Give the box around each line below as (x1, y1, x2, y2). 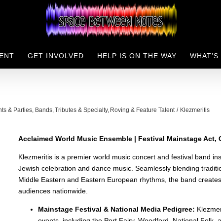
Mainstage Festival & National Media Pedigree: (37, 205, 195, 213)
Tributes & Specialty (54, 107, 108, 113)
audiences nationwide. (18, 187, 88, 195)
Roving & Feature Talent (110, 107, 175, 113)
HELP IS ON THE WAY (97, 52, 177, 60)
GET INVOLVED (28, 52, 84, 60)
